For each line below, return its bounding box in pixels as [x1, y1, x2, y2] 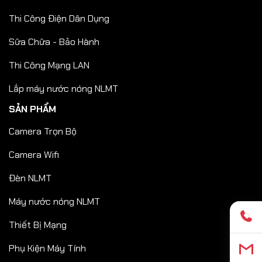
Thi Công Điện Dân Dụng [9, 12, 109, 25]
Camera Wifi [9, 148, 59, 161]
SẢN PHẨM [9, 103, 56, 116]
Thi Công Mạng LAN [9, 58, 89, 71]
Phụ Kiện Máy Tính [9, 242, 86, 254]
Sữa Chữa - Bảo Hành [9, 35, 99, 48]
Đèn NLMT [9, 171, 51, 184]
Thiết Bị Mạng [9, 218, 67, 231]
